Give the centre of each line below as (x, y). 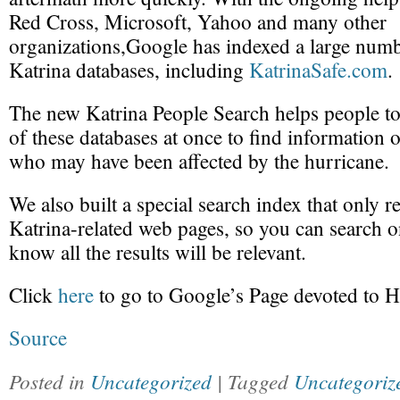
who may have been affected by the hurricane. (199, 161)
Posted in (50, 381)
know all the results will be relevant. (158, 252)
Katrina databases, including (129, 70)
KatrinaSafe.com (318, 70)
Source (38, 338)
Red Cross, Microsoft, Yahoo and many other (198, 22)
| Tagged (255, 381)
